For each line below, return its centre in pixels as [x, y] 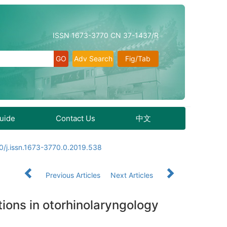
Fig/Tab [138, 59]
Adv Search [93, 59]
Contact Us [75, 118]
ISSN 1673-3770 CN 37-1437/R [106, 35]
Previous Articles [73, 175]
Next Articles [133, 175]
